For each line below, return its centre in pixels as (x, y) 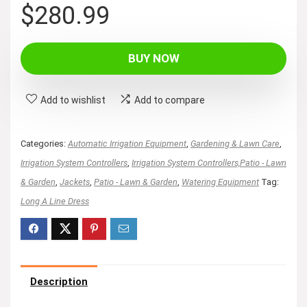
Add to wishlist (73, 100)
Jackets (75, 182)
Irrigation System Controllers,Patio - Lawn (209, 162)
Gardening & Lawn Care (235, 143)
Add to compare (170, 100)
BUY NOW (153, 58)
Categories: (44, 143)
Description (59, 281)
